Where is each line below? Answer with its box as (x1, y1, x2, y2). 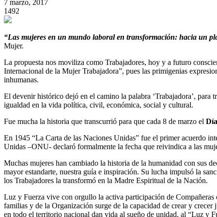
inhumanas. (4, 75, 39, 84)
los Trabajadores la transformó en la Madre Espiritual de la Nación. (4, 176, 208, 185)
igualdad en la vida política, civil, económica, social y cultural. (4, 100, 193, 109)
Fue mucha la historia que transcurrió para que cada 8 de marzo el (4, 117, 206, 125)
